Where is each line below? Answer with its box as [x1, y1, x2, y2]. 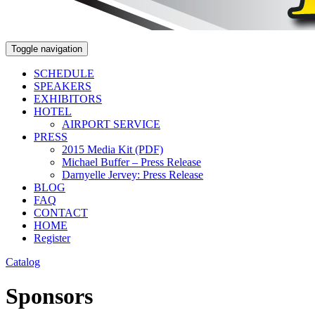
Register [34, 232, 70, 244]
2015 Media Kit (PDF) [62, 143, 163, 155]
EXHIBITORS [34, 93, 102, 105]
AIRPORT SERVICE [62, 118, 160, 130]
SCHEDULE [34, 67, 94, 79]
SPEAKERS [34, 80, 91, 92]
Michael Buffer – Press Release [62, 156, 201, 168]
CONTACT [34, 207, 88, 219]
